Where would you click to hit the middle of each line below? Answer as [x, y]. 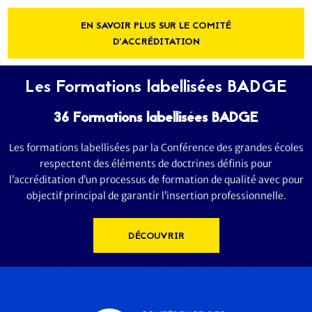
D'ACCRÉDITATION [156, 42]
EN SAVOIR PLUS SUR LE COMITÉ [156, 26]
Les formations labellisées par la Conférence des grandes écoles [156, 147]
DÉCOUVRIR [156, 236]
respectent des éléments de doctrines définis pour [156, 163]
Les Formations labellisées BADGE [156, 87]
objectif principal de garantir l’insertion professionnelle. [156, 195]
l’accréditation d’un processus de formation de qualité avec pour [156, 179]
